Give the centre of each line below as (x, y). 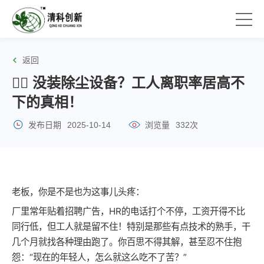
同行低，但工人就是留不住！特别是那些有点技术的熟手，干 (131, 227)
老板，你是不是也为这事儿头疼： (78, 192)
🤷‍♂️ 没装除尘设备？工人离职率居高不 (128, 83)
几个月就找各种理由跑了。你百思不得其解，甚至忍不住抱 (127, 242)
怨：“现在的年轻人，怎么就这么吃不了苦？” (99, 257)
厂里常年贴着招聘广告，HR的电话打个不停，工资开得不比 (128, 211)
